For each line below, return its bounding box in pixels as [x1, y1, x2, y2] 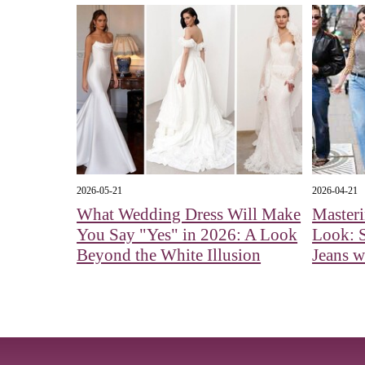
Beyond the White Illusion [77, 245, 262, 266]
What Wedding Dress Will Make [77, 204, 301, 225]
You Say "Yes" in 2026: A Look [77, 225, 298, 245]
